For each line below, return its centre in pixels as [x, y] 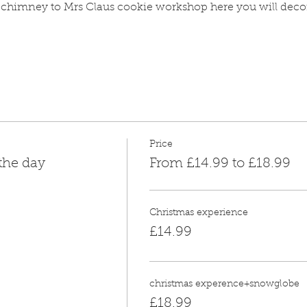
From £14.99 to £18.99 [220, 163]
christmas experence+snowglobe [224, 284]
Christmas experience [198, 213]
